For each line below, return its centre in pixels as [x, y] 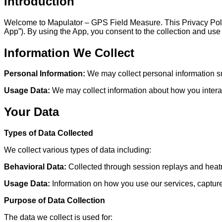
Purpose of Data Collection [55, 201]
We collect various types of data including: [78, 150]
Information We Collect [69, 53]
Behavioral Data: [35, 167]
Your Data [31, 112]
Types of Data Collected [49, 133]
